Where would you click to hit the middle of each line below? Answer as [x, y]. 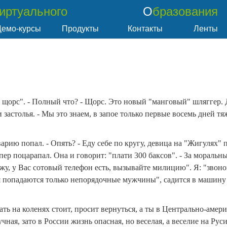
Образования [185, 11]
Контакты [145, 29]
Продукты [80, 29]
